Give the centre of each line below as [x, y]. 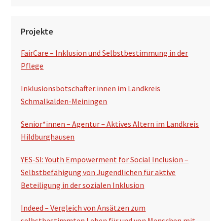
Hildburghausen [48, 136]
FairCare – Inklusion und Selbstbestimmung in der [105, 53]
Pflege [32, 65]
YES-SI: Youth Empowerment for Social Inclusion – [105, 159]
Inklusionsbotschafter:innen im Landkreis [91, 88]
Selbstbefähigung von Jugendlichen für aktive [98, 172]
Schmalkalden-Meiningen [64, 101]
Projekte [37, 31]
